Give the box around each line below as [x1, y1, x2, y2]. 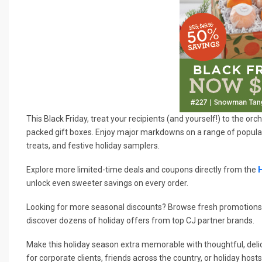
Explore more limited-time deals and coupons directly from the [26, 164, 258, 174]
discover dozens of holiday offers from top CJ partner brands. [26, 215, 254, 225]
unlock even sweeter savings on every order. [26, 178, 188, 188]
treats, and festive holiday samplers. [26, 140, 160, 150]
